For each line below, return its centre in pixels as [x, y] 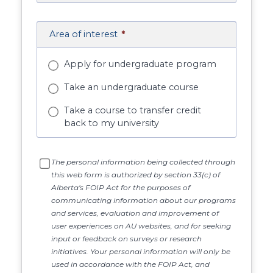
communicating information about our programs [144, 200]
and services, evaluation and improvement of [135, 213]
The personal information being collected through [144, 161]
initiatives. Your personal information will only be [141, 251]
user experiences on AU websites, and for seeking [141, 225]
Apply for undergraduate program [140, 64]
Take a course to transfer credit [133, 110]
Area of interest [84, 34]
